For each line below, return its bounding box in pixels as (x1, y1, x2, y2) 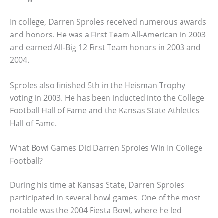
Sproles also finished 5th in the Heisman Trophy (10, 79, 185, 91)
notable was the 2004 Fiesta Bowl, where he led (10, 205, 182, 216)
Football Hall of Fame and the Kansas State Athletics (10, 105, 200, 116)
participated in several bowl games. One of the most (10, 192, 200, 203)
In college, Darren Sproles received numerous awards (10, 17, 206, 28)
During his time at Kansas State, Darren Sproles (10, 180, 184, 191)
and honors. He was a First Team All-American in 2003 (10, 29, 206, 40)
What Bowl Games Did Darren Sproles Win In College (10, 143, 202, 154)
